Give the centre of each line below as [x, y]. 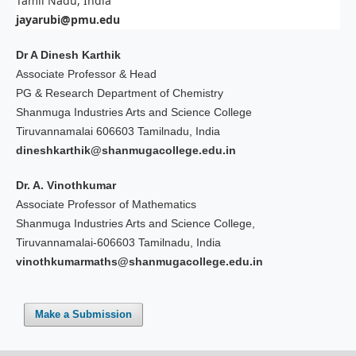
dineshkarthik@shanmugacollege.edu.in [126, 151]
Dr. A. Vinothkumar [66, 186]
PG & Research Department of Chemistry [119, 93]
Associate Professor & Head [86, 74]
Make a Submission [84, 315]
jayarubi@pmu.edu [68, 20]
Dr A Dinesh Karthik [68, 55]
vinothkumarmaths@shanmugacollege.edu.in [139, 262]
